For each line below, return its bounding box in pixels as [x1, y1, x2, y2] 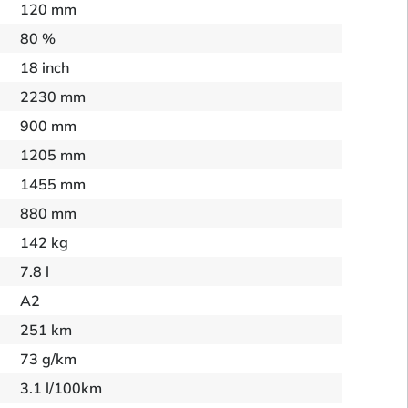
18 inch [20, 58, 70, 76]
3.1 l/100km [20, 379, 103, 397]
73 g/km [20, 350, 77, 368]
